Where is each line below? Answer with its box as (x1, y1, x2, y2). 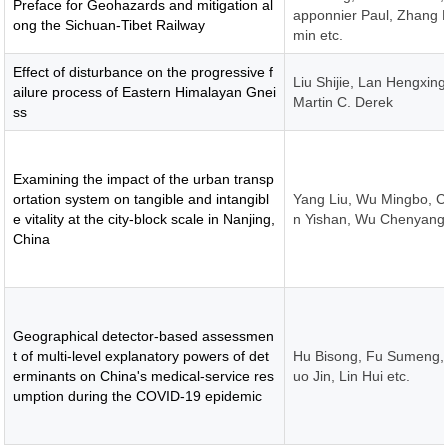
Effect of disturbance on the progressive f (13, 64, 274, 80)
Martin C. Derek (293, 94, 394, 110)
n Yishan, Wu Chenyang (293, 211, 446, 227)
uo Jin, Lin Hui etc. (293, 368, 411, 384)
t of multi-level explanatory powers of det (13, 348, 270, 364)
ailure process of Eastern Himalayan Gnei (13, 84, 277, 100)
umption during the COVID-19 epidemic (13, 388, 263, 404)
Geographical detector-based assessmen (13, 328, 275, 344)
